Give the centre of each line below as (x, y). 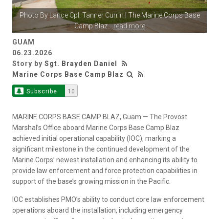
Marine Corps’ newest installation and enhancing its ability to (105, 160)
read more (129, 26)
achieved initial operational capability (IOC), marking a (94, 139)
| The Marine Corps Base (162, 15)
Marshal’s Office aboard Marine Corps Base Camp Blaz (96, 128)
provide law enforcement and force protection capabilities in (105, 171)
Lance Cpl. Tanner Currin (86, 15)
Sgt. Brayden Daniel (81, 64)
